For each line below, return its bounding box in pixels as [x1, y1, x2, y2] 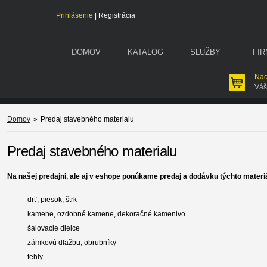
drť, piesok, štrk [27, 195, 79, 204]
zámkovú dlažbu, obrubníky [27, 238, 116, 247]
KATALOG [128, 48, 163, 57]
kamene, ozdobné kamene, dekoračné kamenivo [27, 210, 185, 218]
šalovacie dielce [27, 224, 80, 232]
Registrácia [98, 11, 135, 20]
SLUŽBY [190, 48, 221, 57]
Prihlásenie [56, 11, 93, 20]
